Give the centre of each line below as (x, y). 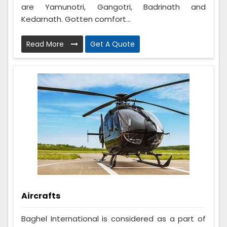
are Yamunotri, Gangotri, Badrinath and (113, 7)
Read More (46, 44)
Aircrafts (41, 196)
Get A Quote (112, 44)
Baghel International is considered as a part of (113, 218)
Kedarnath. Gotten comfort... (76, 19)
